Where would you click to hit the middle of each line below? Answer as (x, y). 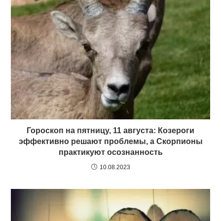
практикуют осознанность (110, 152)
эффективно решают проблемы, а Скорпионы (110, 141)
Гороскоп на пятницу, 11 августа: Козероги (110, 130)
